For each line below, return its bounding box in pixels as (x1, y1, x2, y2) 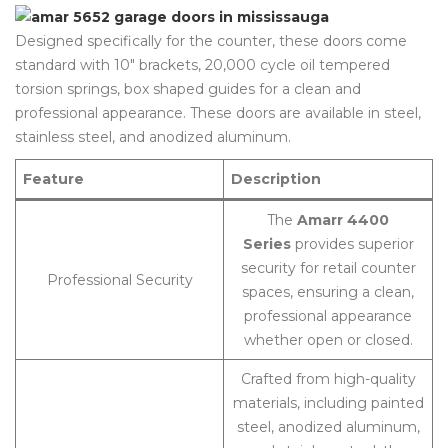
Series (242, 235, 291, 253)
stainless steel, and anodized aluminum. (15, 128, 291, 146)
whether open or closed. (243, 331, 413, 349)
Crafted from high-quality (240, 370, 416, 388)
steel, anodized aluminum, (236, 418, 420, 436)
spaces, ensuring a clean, (242, 283, 414, 301)
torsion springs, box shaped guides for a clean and (15, 80, 361, 98)
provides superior (290, 235, 414, 253)
